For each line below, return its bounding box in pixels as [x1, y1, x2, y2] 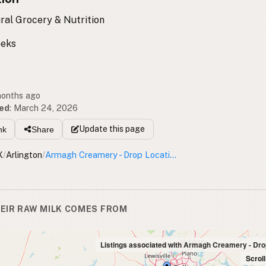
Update [78, 124, 107, 134]
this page [107, 124, 145, 134]
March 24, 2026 [14, 102, 78, 113]
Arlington [6, 150, 42, 160]
